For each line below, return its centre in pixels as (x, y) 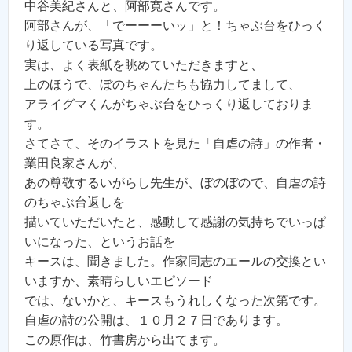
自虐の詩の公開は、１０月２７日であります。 (156, 321)
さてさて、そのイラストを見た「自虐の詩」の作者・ (175, 144)
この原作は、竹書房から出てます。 (125, 340)
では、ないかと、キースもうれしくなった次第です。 (175, 301)
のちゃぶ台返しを (75, 203)
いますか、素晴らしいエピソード (119, 281)
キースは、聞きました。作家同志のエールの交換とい (175, 262)
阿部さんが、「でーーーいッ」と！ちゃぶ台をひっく (175, 26)
